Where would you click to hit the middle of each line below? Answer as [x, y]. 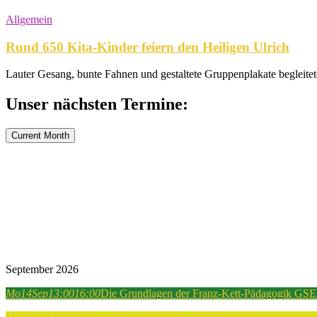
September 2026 [42, 270]
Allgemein [29, 19]
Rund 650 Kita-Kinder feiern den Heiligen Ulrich [148, 47]
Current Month [40, 136]
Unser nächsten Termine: [97, 104]
